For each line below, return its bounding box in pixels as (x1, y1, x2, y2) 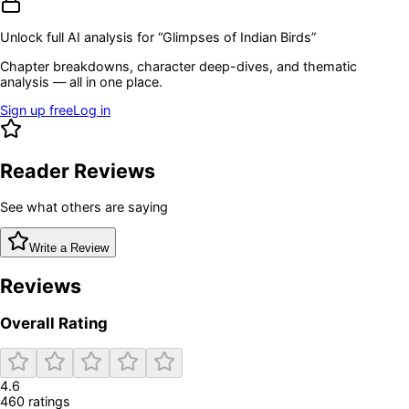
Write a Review (29, 241, 109, 256)
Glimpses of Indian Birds (163, 29, 311, 46)
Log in (73, 102, 110, 119)
